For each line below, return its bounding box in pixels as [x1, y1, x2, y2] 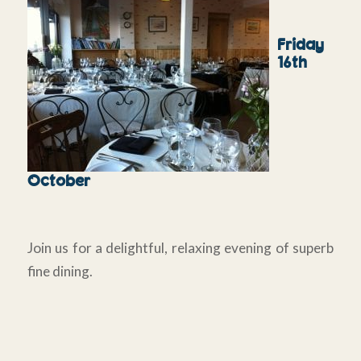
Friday [276, 34, 324, 53]
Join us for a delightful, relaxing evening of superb [27, 239, 334, 256]
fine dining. [27, 262, 93, 280]
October [27, 170, 91, 189]
